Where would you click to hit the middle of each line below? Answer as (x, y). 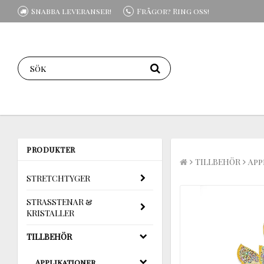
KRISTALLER (50, 213)
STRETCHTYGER (58, 178)
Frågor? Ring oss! (173, 11)
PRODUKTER (51, 149)
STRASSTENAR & (60, 202)
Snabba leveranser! (71, 11)
